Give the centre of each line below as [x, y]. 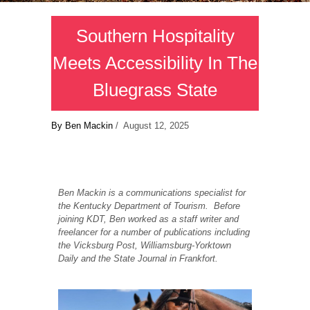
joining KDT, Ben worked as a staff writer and [148, 219]
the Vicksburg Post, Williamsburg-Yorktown [145, 246]
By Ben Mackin [82, 126]
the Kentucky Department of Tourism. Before [149, 206]
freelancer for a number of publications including [154, 232]
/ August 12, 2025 [151, 126]
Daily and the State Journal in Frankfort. [138, 259]
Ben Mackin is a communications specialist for [152, 193]
